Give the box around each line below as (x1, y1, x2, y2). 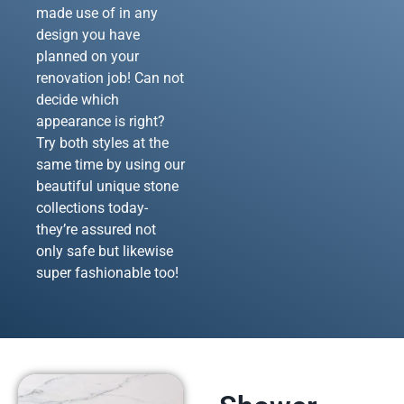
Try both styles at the (36, 133, 169, 151)
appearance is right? (36, 112, 165, 130)
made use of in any (36, 4, 158, 22)
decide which (36, 90, 119, 108)
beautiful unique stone (36, 177, 179, 195)
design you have (36, 25, 140, 43)
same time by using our (36, 155, 185, 173)
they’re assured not (36, 220, 156, 238)
